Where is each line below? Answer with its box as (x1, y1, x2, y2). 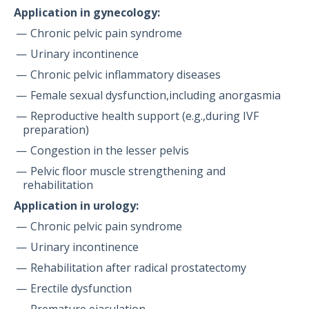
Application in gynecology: (14, 5, 160, 21)
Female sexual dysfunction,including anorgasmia (30, 88, 281, 103)
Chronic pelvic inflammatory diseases (30, 67, 221, 83)
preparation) (23, 122, 89, 138)
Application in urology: (14, 198, 139, 214)
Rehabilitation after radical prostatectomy (30, 260, 246, 276)
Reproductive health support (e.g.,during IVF (30, 108, 259, 124)
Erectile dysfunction (30, 281, 132, 297)
